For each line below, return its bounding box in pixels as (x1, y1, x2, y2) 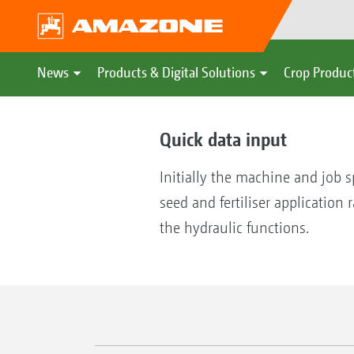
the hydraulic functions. (159, 219, 309, 237)
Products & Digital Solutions (97, 64, 255, 81)
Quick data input (159, 128, 287, 150)
